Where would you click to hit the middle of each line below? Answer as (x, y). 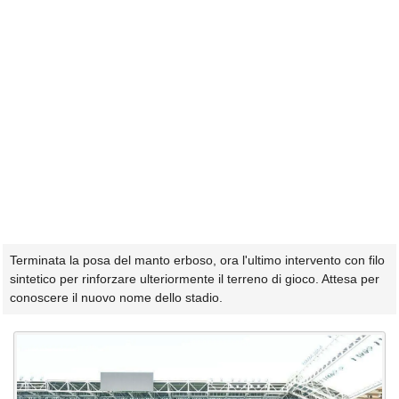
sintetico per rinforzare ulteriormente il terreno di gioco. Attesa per (195, 278)
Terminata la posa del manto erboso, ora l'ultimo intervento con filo (197, 260)
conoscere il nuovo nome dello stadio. (116, 297)
